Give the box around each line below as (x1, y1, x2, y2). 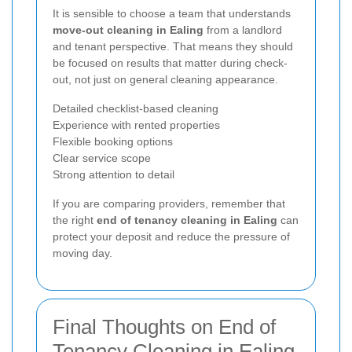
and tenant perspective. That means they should (53, 39, 293, 53)
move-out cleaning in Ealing (53, 23, 203, 36)
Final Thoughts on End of (53, 314, 276, 339)
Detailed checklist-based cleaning (53, 101, 218, 115)
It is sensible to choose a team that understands (53, 6, 291, 20)
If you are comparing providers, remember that (53, 196, 285, 210)
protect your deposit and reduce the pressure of (53, 229, 290, 243)
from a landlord (203, 23, 282, 36)
